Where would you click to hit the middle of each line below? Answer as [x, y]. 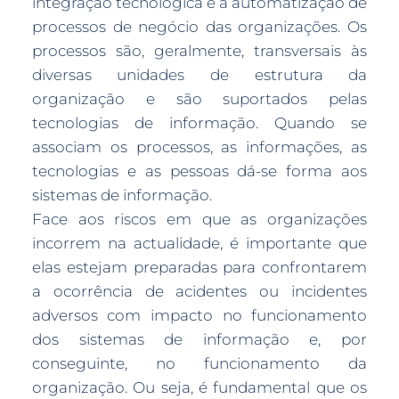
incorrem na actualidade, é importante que [199, 243]
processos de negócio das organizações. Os [199, 27]
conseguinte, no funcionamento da [199, 363]
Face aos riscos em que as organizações [199, 219]
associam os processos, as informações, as [199, 147]
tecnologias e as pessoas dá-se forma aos [199, 171]
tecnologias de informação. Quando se [199, 123]
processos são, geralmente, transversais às [199, 51]
